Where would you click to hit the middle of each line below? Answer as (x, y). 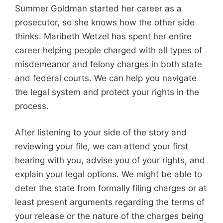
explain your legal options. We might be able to (109, 174)
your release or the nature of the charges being (109, 216)
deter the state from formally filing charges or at (111, 188)
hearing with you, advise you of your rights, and (110, 160)
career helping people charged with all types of (109, 50)
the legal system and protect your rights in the (107, 92)
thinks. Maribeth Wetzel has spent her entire (103, 36)
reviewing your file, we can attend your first (102, 146)
